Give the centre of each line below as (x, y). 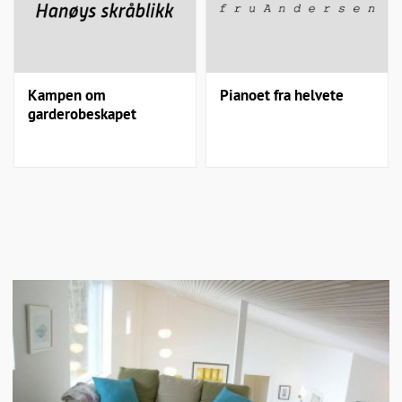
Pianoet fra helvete (282, 95)
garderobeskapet (82, 114)
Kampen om (67, 95)
